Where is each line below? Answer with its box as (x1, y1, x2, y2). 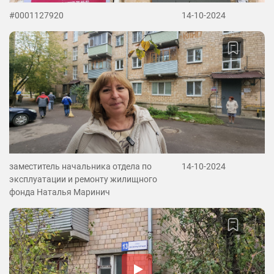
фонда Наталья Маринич (9, 187, 110, 197)
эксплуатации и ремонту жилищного (9, 174, 157, 184)
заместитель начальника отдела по (9, 161, 152, 171)
